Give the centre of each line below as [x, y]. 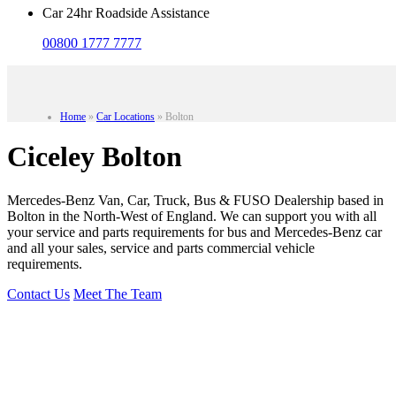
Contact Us [38, 293]
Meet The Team [118, 293]
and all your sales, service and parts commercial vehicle [161, 247]
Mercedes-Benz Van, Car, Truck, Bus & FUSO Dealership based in [195, 200]
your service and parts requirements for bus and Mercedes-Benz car [194, 232]
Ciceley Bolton [95, 157]
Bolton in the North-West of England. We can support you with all [192, 216]
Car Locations [126, 117]
